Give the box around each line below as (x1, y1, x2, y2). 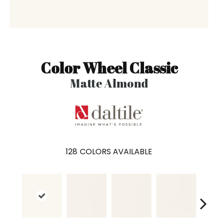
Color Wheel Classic (40, 58, 178, 78)
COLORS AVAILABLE (80, 145, 152, 157)
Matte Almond (70, 75, 148, 91)
